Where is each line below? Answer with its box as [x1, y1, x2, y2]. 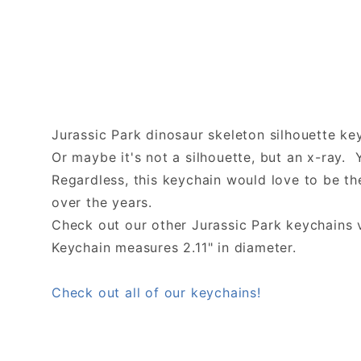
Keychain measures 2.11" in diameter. [52, 239, 297, 255]
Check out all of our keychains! [52, 284, 261, 301]
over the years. [52, 193, 153, 210]
